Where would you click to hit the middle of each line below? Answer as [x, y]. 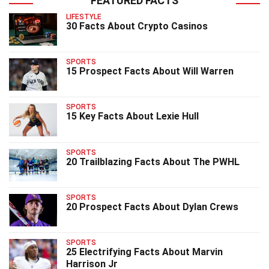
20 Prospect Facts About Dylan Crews [152, 207]
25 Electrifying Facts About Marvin [144, 252]
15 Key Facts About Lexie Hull [132, 116]
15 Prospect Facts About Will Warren [150, 71]
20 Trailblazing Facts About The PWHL [153, 162]
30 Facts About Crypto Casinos [137, 26]
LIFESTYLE [84, 17]
